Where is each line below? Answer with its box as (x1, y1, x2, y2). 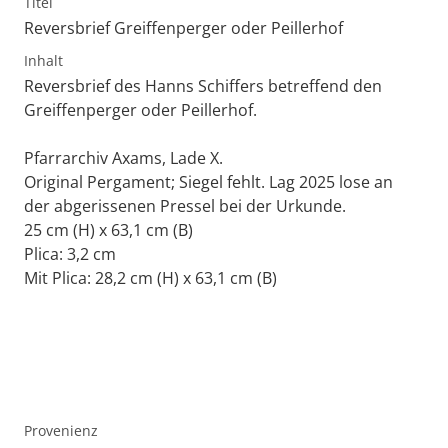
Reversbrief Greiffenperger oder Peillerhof (24, 17, 343, 40)
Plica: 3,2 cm (24, 243, 116, 266)
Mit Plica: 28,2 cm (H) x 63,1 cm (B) (24, 267, 277, 290)
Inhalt (24, 51, 63, 71)
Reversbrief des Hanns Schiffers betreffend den (24, 75, 382, 98)
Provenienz (24, 421, 98, 441)
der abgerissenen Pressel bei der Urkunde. (24, 195, 346, 218)
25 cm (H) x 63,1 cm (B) (24, 219, 193, 242)
